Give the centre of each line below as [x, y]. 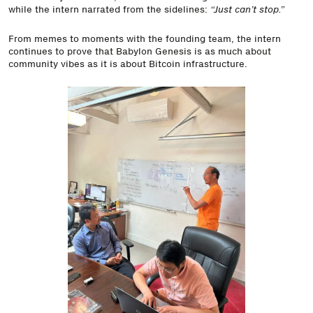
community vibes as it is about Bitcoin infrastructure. [128, 64]
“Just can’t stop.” [247, 9]
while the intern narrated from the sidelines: [109, 9]
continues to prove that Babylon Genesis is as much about [140, 51]
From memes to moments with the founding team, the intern [145, 39]
